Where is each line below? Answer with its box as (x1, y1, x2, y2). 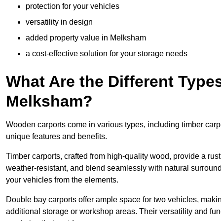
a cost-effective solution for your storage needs (26, 49, 187, 58)
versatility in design (26, 18, 93, 27)
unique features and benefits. (6, 132, 107, 141)
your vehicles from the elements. (6, 176, 118, 184)
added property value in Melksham (26, 34, 146, 42)
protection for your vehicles (26, 2, 119, 11)
